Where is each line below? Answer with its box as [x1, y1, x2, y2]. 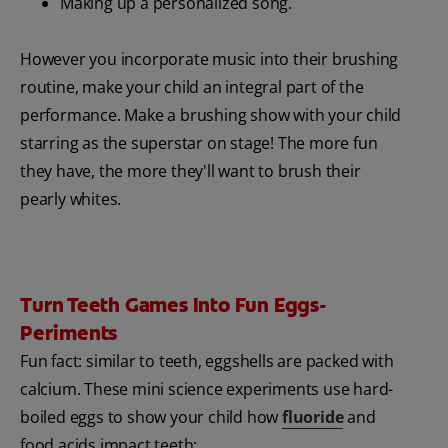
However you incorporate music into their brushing [20, 48, 399, 71]
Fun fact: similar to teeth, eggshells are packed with [20, 350, 394, 373]
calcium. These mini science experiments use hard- [20, 378, 394, 401]
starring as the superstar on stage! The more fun [20, 132, 378, 155]
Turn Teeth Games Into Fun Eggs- [20, 292, 326, 319]
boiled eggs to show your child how [20, 406, 283, 429]
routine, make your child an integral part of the [20, 76, 364, 99]
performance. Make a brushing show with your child [20, 104, 402, 127]
